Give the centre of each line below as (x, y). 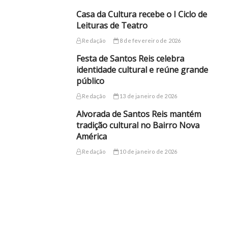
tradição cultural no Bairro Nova (138, 125)
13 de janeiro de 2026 (148, 96)
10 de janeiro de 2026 (148, 152)
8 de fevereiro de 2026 (150, 41)
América (91, 137)
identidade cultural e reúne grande (142, 70)
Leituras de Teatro (112, 26)
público (90, 81)
